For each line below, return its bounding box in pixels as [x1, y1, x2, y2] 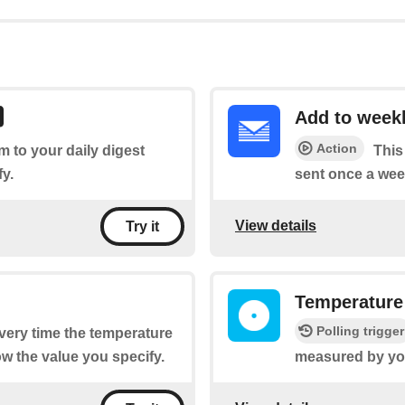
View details [235, 218, 316, 234]
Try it [126, 218, 159, 234]
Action [316, 140, 357, 155]
